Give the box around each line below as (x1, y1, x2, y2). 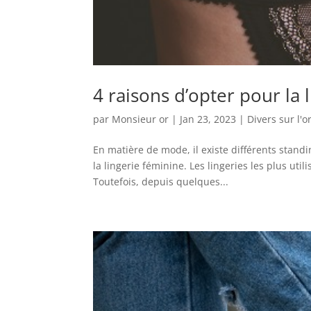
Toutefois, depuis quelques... (93, 174, 229, 188)
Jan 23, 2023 (180, 112, 237, 126)
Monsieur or (112, 112, 169, 126)
